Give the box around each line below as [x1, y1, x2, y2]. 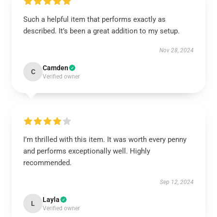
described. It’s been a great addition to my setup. [23, 27, 182, 35]
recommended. [23, 158, 72, 167]
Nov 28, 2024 [159, 47, 194, 54]
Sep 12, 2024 [160, 179, 194, 186]
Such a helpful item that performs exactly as [23, 15, 166, 24]
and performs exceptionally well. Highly [23, 147, 150, 155]
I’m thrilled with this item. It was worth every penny [23, 135, 186, 144]
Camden [43, 64, 68, 72]
